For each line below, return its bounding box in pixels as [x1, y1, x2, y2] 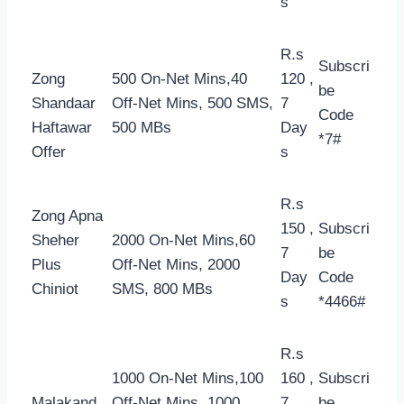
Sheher [32, 231, 79, 249]
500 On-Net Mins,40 [112, 69, 247, 87]
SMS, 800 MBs [112, 280, 213, 298]
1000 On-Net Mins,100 [112, 369, 263, 387]
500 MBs [112, 118, 171, 136]
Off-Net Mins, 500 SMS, [112, 94, 273, 112]
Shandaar [32, 94, 96, 112]
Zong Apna [32, 207, 103, 225]
